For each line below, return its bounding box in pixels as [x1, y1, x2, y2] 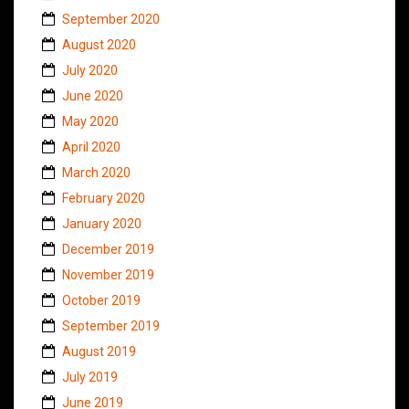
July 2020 [62, 63, 118, 79]
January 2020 [62, 216, 142, 232]
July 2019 [62, 370, 118, 385]
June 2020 [62, 89, 123, 104]
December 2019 [62, 242, 154, 257]
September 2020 [62, 12, 160, 27]
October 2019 [62, 293, 141, 309]
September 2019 [62, 319, 160, 334]
